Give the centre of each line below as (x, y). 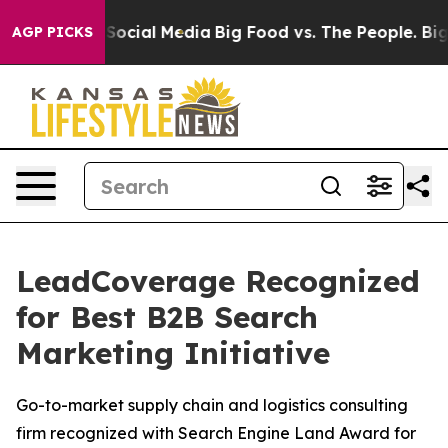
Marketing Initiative (173, 353)
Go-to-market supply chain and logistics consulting (212, 405)
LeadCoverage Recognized (218, 281)
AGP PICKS (52, 32)
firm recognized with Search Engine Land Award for (216, 433)
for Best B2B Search (167, 317)
